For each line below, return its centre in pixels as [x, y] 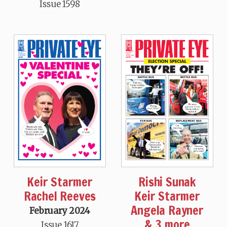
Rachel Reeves [60, 196]
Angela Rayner [167, 211]
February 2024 [60, 211]
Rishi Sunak [167, 182]
